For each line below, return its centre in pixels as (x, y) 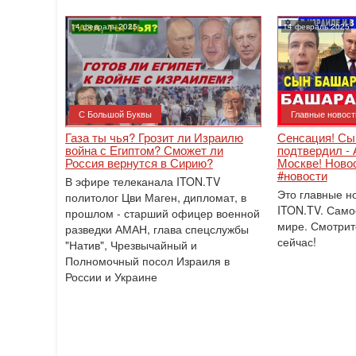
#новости (302, 175)
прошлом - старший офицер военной (163, 213)
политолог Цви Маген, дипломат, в (156, 197)
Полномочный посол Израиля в (147, 261)
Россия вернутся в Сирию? (139, 163)
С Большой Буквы (115, 114)
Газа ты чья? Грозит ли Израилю (154, 137)
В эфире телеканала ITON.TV (143, 181)
